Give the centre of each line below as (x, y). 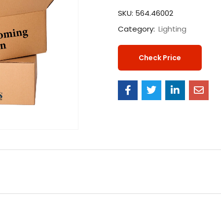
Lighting (172, 29)
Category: (137, 29)
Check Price (160, 58)
